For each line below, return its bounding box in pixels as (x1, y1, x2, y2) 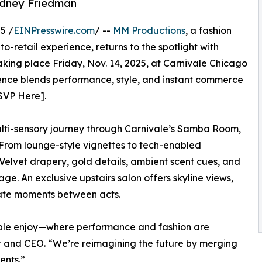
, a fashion (185, 25, 232, 37)
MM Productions (113, 25, 185, 37)
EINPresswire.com (13, 25, 95, 37)
